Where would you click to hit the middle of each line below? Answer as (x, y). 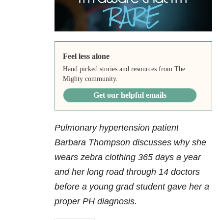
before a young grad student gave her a (132, 187)
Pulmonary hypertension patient (117, 128)
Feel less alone (86, 56)
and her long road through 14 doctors (127, 172)
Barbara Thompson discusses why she (130, 143)
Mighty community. (90, 79)
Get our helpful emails (130, 95)
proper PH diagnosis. (96, 202)
